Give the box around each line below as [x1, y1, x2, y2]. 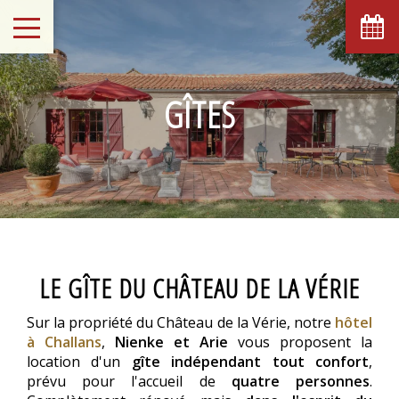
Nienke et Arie [115, 332, 238, 352]
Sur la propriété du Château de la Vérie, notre [27, 313, 335, 332]
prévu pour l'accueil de [27, 371, 232, 391]
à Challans [27, 332, 102, 352]
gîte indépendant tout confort [131, 352, 370, 371]
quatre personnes [231, 371, 370, 391]
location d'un [27, 352, 132, 371]
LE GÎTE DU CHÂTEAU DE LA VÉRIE [39, 270, 360, 306]
